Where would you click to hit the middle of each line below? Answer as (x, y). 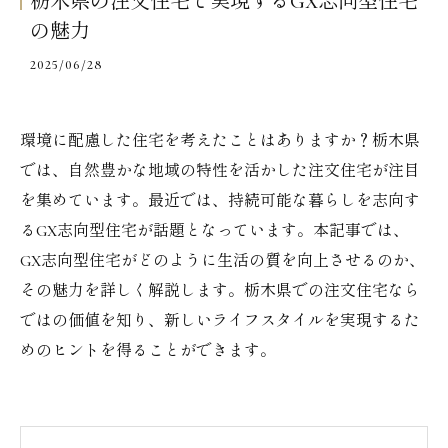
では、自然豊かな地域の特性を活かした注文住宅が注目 (220, 171)
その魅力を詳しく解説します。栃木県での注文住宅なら (220, 291)
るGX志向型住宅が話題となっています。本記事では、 (214, 231)
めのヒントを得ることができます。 (148, 351)
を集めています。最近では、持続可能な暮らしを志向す (220, 201)
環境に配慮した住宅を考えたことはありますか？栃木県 (220, 141)
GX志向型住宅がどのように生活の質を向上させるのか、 (222, 261)
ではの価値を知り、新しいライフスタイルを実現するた (220, 321)
